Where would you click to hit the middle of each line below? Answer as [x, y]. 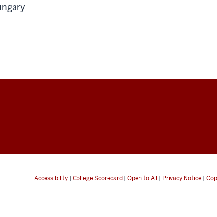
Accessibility [51, 178]
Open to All [142, 178]
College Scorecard [98, 178]
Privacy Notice [182, 178]
